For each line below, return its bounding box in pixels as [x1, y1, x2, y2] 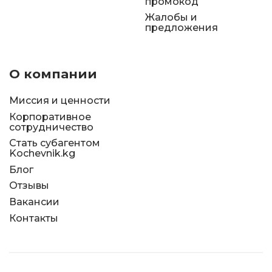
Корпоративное [9, 110, 91, 123]
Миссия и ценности [9, 95, 110, 107]
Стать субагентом [9, 137, 100, 149]
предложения [145, 22, 218, 34]
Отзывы [9, 180, 49, 192]
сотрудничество [9, 121, 93, 133]
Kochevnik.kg [9, 148, 75, 160]
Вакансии [9, 196, 59, 208]
